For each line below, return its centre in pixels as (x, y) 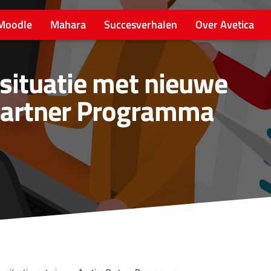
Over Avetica (225, 24)
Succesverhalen (141, 24)
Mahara (68, 24)
